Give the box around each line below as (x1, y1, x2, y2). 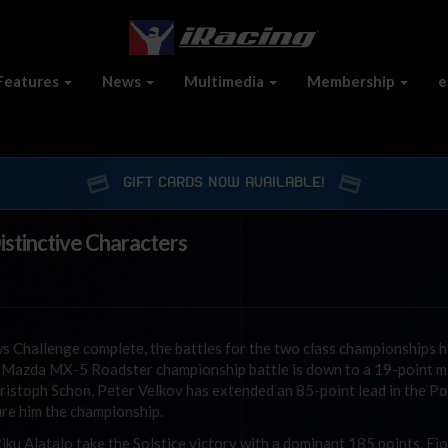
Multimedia (184, 71, 267, 90)
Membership (307, 71, 398, 90)
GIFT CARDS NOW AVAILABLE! (123, 176, 325, 190)
